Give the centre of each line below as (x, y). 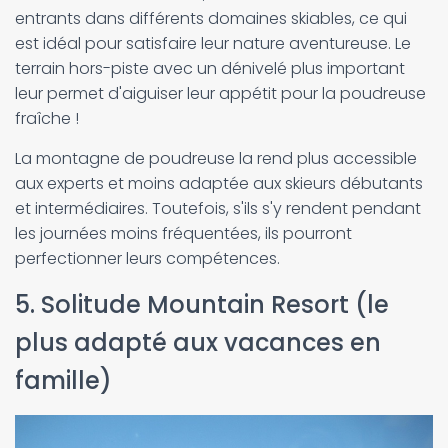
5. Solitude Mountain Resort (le (202, 304)
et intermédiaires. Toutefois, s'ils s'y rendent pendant (218, 208)
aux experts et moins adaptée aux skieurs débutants (219, 183)
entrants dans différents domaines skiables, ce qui (211, 18)
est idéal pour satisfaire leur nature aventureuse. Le (213, 43)
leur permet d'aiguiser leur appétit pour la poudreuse (220, 93)
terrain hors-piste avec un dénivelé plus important (210, 68)
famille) (63, 380)
